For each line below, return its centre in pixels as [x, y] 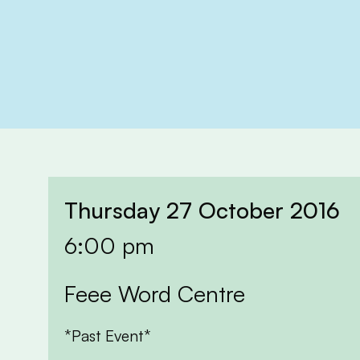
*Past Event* [108, 335]
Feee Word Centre [155, 293]
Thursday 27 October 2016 [202, 210]
